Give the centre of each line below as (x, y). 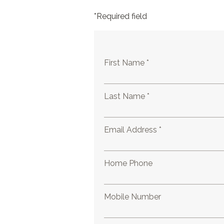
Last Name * (127, 96)
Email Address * (133, 130)
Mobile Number (133, 197)
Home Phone (128, 163)
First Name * (127, 63)
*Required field (121, 16)
